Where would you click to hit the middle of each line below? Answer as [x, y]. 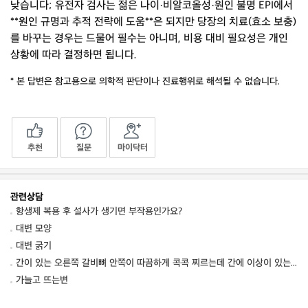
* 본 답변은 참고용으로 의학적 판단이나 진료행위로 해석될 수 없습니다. [145, 81]
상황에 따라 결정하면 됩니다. [74, 55]
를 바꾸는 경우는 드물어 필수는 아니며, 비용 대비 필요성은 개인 [149, 39]
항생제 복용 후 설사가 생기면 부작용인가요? [99, 211]
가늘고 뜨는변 [42, 280]
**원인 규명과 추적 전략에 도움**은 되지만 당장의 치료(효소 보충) [153, 22]
